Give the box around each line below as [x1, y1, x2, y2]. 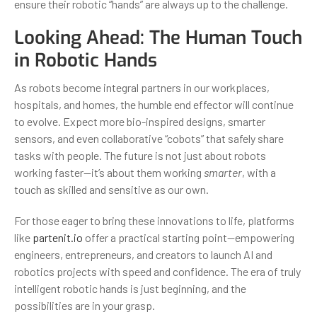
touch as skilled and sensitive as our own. [14, 182, 209, 196]
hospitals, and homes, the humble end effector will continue [14, 97, 294, 111]
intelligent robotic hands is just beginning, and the [14, 281, 246, 295]
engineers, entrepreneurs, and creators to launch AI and [14, 247, 272, 261]
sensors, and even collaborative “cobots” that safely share [14, 131, 284, 145]
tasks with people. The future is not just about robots [14, 148, 266, 162]
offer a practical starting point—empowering [83, 230, 294, 244]
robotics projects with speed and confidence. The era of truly [14, 264, 301, 278]
